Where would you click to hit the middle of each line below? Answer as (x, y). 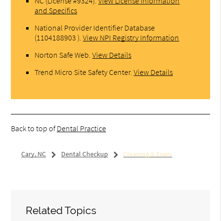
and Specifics (56, 11)
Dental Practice (82, 129)
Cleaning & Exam (147, 154)
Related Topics (61, 210)
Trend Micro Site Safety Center (83, 72)
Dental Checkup (84, 154)
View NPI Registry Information (131, 38)
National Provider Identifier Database (95, 28)
